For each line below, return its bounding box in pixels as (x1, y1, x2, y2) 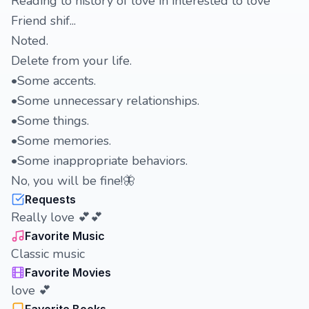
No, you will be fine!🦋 (11, 172, 135, 189)
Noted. (11, 32, 48, 49)
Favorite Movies (25, 266, 111, 279)
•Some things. (11, 112, 89, 129)
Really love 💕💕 (11, 209, 103, 226)
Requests (25, 192, 76, 206)
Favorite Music (25, 229, 105, 243)
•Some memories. (11, 132, 111, 149)
